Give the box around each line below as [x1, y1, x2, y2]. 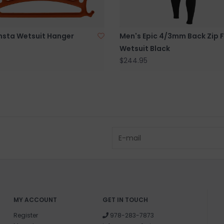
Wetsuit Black [119, 43, 170, 53]
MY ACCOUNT [13, 195, 57, 204]
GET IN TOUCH [102, 195, 148, 204]
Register [13, 210, 38, 219]
